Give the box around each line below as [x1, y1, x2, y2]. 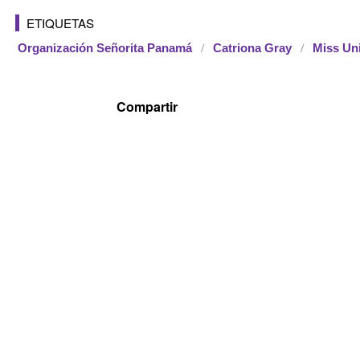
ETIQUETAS [27, 14, 94, 31]
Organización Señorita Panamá [18, 41, 192, 55]
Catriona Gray [213, 41, 292, 55]
